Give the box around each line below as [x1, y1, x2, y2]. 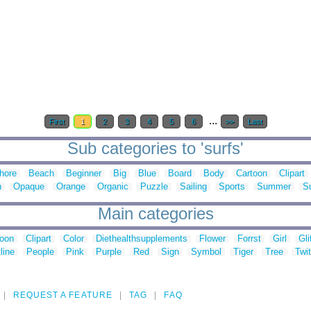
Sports [219, 181, 245, 192]
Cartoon [236, 168, 267, 179]
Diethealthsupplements [96, 233, 187, 244]
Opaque [13, 181, 44, 192]
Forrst [237, 233, 261, 244]
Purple [96, 246, 121, 258]
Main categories [97, 204, 214, 224]
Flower [199, 233, 226, 244]
